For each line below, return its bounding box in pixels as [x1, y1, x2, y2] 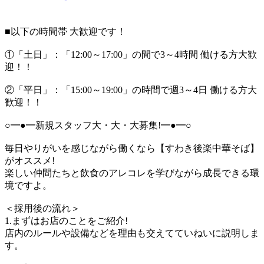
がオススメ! [5, 155, 55, 166]
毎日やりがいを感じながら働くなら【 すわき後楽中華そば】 [5, 143, 259, 153]
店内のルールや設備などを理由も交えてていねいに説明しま [5, 227, 259, 238]
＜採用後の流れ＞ [5, 203, 80, 213]
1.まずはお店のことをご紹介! [5, 215, 128, 226]
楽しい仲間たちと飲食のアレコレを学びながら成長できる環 [5, 167, 259, 178]
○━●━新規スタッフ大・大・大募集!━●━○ [5, 120, 192, 130]
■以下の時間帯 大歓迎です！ [5, 26, 126, 37]
